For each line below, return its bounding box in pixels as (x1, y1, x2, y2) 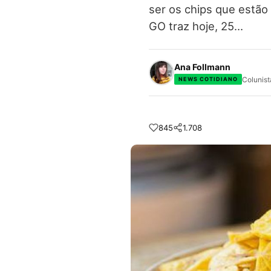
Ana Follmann (174, 61, 230, 72)
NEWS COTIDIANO (178, 76, 238, 82)
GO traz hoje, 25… (149, 19, 243, 33)
